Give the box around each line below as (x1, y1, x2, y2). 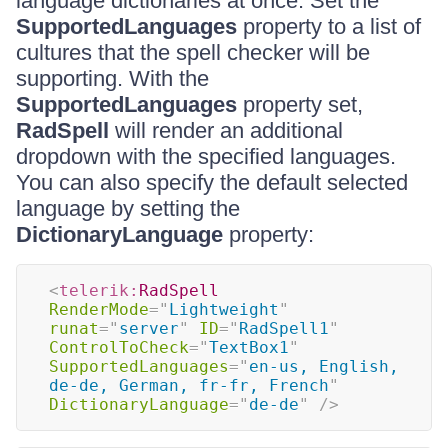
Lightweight (169, 300, 279, 319)
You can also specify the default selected (16, 170, 408, 195)
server (119, 319, 179, 338)
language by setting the (16, 196, 240, 221)
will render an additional (109, 118, 343, 143)
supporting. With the (16, 66, 209, 91)
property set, (237, 92, 363, 117)
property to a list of (237, 14, 421, 39)
